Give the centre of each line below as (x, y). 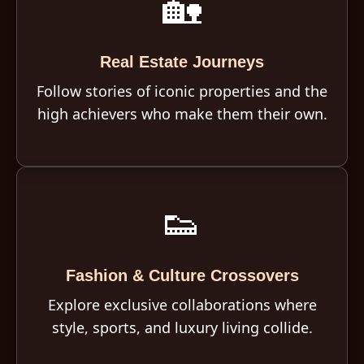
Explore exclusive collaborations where (182, 305)
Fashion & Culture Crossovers (182, 275)
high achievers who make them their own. (182, 114)
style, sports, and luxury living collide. (182, 327)
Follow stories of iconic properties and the (182, 91)
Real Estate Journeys (182, 62)
